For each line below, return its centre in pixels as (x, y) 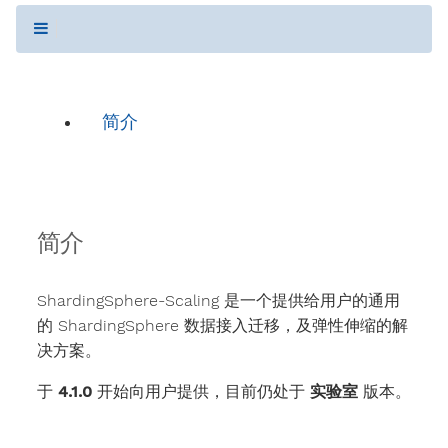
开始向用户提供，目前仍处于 (200, 392)
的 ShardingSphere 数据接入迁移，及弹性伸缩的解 (222, 326)
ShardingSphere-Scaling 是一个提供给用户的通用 (218, 301)
